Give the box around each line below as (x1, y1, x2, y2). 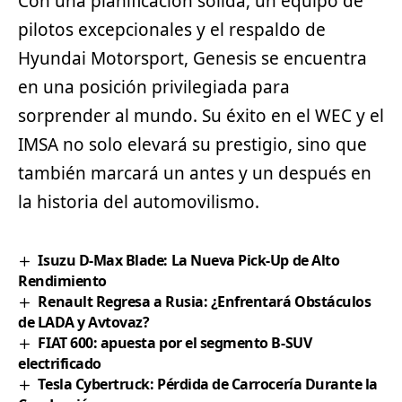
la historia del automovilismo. (18, 189, 259, 214)
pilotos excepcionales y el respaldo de (18, 17, 326, 41)
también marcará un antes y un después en (18, 161, 371, 185)
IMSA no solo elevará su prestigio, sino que (18, 132, 367, 156)
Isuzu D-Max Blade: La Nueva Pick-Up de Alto (38, 249, 340, 270)
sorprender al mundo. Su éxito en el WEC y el (18, 103, 384, 127)
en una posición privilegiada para (18, 74, 290, 99)
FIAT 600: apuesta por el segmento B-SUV (38, 332, 312, 353)
